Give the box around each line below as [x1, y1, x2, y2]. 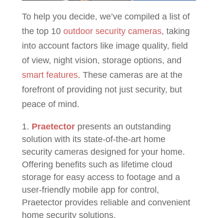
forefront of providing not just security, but [21, 85, 182, 94]
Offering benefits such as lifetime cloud [21, 160, 172, 169]
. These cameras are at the [77, 70, 182, 80]
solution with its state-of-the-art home [21, 134, 165, 144]
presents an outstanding [74, 122, 171, 131]
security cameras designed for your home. [21, 147, 185, 157]
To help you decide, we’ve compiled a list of [21, 12, 190, 21]
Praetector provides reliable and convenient [21, 198, 190, 207]
